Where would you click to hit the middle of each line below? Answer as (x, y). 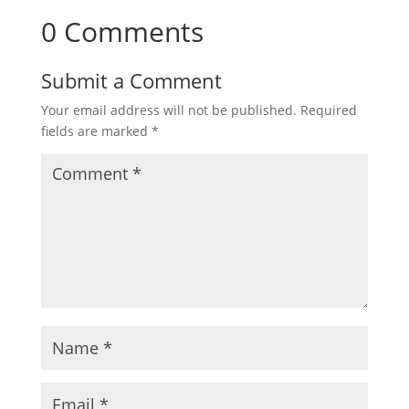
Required (328, 110)
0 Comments (122, 32)
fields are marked (96, 131)
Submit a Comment (131, 81)
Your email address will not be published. (168, 110)
